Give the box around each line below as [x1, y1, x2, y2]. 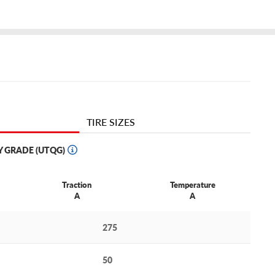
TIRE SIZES [86, 115, 135, 130]
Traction [62, 179, 92, 191]
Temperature [169, 179, 215, 191]
